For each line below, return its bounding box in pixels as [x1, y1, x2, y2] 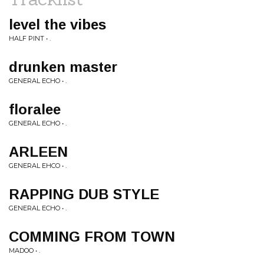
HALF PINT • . [9, 34, 51, 42]
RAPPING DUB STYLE [9, 186, 159, 202]
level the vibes [9, 16, 106, 32]
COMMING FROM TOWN [9, 229, 175, 245]
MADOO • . [9, 246, 40, 255]
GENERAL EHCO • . [9, 161, 67, 170]
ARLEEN [9, 144, 68, 160]
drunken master [9, 59, 117, 75]
